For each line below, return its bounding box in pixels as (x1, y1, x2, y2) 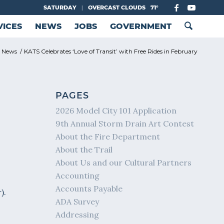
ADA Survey (55, 196, 99, 206)
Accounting (55, 170, 100, 180)
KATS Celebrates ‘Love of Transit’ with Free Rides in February (24, 47, 197, 55)
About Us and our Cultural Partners (55, 157, 192, 167)
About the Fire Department (55, 131, 160, 141)
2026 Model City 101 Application (55, 105, 177, 115)
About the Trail (55, 144, 113, 154)
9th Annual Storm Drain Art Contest (55, 118, 194, 128)
